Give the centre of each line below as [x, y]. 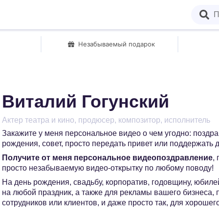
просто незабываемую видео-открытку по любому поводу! [108, 168]
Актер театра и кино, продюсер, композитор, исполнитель [106, 120]
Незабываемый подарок [117, 44]
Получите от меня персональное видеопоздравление [107, 158]
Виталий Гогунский [86, 101]
